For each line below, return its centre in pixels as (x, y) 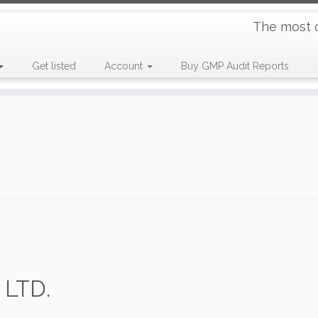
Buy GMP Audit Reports (235, 66)
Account (125, 66)
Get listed (54, 66)
